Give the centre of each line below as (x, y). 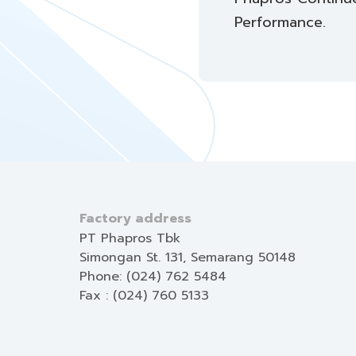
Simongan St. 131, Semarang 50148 (188, 258)
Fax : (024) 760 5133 (144, 296)
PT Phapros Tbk (130, 239)
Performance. (280, 23)
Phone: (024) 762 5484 (153, 277)
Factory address (135, 219)
